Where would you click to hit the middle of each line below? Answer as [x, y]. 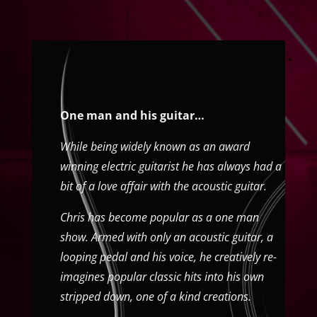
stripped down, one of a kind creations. [155, 296]
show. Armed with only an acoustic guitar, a [166, 237]
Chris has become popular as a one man [159, 217]
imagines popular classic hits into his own [162, 276]
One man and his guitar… [132, 115]
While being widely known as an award [155, 146]
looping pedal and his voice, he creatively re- [168, 257]
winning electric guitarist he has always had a [171, 166]
